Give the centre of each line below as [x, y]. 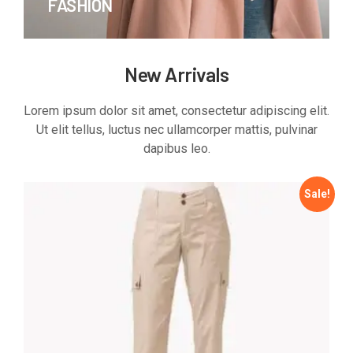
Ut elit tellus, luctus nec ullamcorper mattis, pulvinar [176, 130]
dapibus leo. [176, 149]
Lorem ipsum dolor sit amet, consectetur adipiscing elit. [176, 111]
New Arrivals [176, 74]
